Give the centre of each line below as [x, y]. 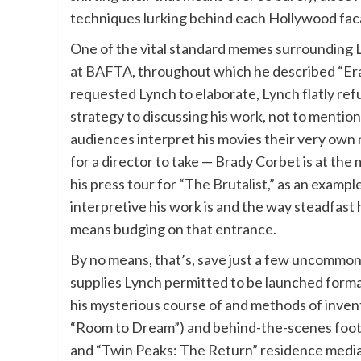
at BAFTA [101, 71]
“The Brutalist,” [227, 184]
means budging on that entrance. [173, 229]
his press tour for [124, 184]
